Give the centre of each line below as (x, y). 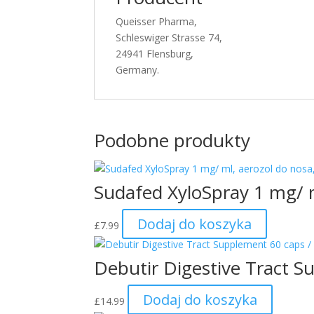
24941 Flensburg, (155, 54)
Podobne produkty (172, 140)
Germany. (138, 70)
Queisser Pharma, (157, 21)
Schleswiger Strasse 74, (169, 37)
